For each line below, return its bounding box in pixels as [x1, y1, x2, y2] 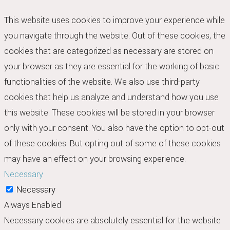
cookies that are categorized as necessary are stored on [4, 45, 214, 57]
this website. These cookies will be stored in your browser [4, 107, 215, 119]
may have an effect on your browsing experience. [4, 153, 186, 165]
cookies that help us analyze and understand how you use [4, 91, 219, 104]
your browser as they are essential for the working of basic [4, 61, 219, 73]
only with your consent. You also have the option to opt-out [4, 122, 224, 135]
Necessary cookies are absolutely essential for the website [4, 215, 221, 227]
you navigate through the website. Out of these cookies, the [4, 30, 225, 42]
